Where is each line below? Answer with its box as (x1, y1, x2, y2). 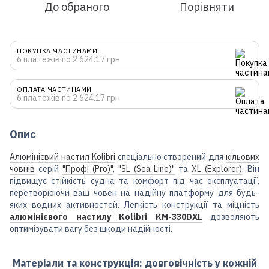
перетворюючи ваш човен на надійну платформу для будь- (10, 187, 259, 198)
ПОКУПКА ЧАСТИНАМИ (17, 46, 98, 55)
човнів (10, 163, 35, 174)
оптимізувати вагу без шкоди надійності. (10, 223, 172, 234)
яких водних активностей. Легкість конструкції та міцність (10, 199, 259, 210)
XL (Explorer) (192, 163, 243, 174)
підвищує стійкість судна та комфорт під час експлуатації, (10, 175, 259, 186)
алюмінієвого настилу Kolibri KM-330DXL (10, 211, 202, 222)
